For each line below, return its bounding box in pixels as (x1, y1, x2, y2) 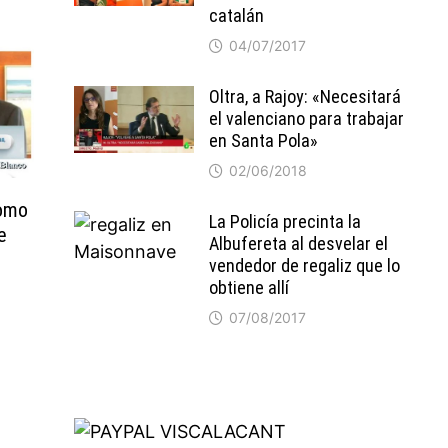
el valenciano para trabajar (208, 108, 404, 129)
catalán (208, 5, 264, 26)
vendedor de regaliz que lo (208, 255, 400, 276)
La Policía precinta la (208, 211, 361, 232)
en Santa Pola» (208, 130, 318, 151)
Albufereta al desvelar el (208, 233, 388, 254)
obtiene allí (208, 277, 289, 298)
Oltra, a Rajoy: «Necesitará (208, 86, 401, 107)
